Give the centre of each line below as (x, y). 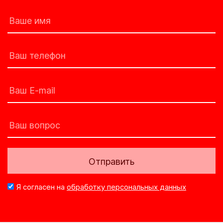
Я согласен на (40, 187)
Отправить (111, 162)
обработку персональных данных (126, 187)
